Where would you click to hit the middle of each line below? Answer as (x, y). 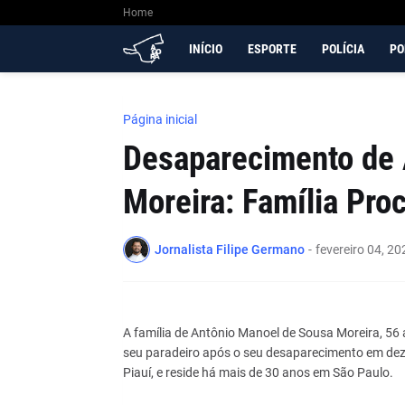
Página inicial (160, 119)
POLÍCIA (343, 49)
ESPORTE (272, 49)
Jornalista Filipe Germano (229, 249)
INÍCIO (205, 49)
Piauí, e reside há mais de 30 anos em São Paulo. (258, 372)
